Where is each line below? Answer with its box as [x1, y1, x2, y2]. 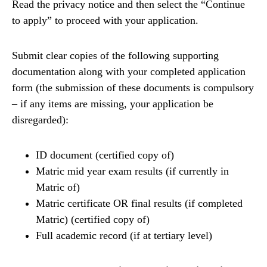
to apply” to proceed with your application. [12, 14, 198, 26]
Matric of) [36, 181, 80, 193]
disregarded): [12, 113, 69, 126]
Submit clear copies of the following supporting [12, 49, 219, 61]
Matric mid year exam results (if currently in [36, 164, 229, 177]
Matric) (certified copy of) [36, 213, 150, 225]
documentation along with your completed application [12, 65, 246, 77]
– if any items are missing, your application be [12, 97, 213, 110]
